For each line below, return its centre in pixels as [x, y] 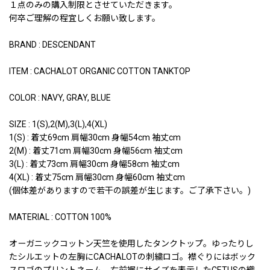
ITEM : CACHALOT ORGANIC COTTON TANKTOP [100, 71]
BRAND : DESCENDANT [52, 44]
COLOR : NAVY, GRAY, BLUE [60, 97]
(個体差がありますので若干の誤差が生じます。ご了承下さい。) [130, 190]
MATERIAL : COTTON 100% [60, 217]
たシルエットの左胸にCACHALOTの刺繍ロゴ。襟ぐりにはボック [132, 256]
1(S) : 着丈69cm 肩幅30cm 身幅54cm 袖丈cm [95, 137]
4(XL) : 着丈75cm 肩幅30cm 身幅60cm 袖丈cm [97, 177]
